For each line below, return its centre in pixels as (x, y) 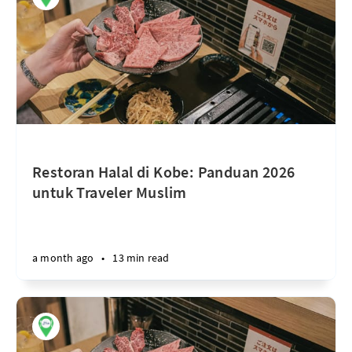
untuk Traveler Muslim (110, 192)
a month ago (63, 258)
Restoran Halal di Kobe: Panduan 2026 (164, 172)
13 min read (141, 258)
